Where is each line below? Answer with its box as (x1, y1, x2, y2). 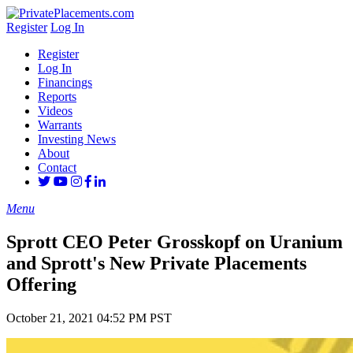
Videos (38, 104, 72, 117)
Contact (38, 161, 76, 174)
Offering (6, 273, 76, 295)
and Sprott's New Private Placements (6, 252, 307, 273)
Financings (38, 76, 92, 89)
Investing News (38, 132, 116, 146)
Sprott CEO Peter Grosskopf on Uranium (6, 231, 343, 252)
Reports (38, 90, 76, 103)
